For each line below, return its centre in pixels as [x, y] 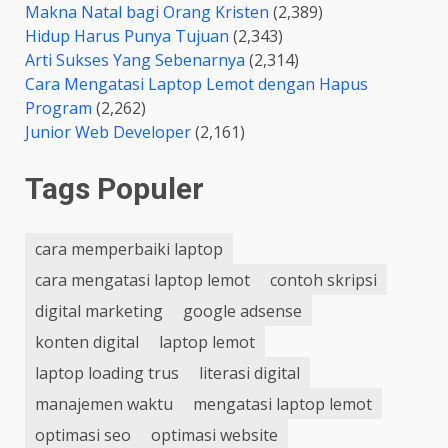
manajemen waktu [104, 403]
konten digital [87, 341]
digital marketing [99, 310]
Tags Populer [114, 189]
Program [58, 108]
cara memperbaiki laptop [129, 248]
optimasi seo [83, 434]
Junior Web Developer [108, 132]
